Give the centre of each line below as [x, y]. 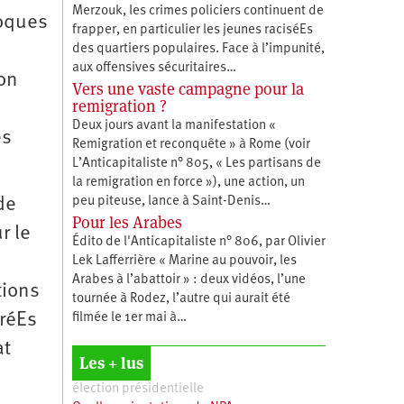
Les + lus [111, 363]
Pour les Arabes [127, 222]
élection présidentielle [138, 389]
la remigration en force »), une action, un [188, 182]
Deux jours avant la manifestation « [174, 125]
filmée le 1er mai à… [129, 317]
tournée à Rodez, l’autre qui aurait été [181, 298]
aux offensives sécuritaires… [154, 68]
